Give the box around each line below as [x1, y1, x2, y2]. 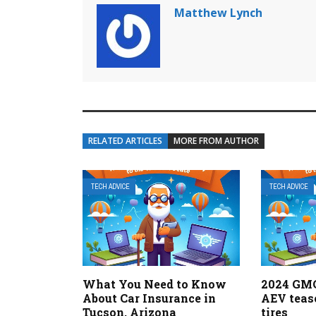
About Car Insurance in [83, 290, 216, 305]
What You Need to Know [83, 276, 226, 291]
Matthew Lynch [174, 5, 262, 21]
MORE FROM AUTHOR [174, 135, 259, 147]
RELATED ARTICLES [88, 135, 162, 147]
